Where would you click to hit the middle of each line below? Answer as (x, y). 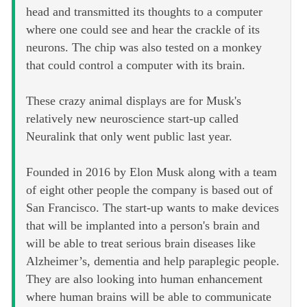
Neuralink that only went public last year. (129, 137)
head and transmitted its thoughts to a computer (144, 12)
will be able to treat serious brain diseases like (141, 244)
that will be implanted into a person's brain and (143, 226)
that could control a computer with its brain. (136, 65)
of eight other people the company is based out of (149, 190)
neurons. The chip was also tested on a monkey (144, 48)
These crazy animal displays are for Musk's (134, 101)
